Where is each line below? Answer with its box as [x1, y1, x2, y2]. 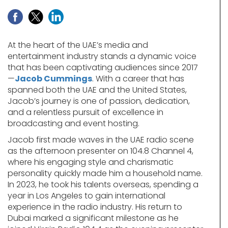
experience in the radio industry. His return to [8, 201, 182, 213]
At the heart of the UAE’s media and [8, 39, 148, 51]
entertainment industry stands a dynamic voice [8, 50, 196, 62]
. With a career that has [92, 72, 184, 84]
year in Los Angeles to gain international [8, 189, 165, 202]
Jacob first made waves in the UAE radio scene [8, 133, 194, 146]
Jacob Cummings [15, 72, 92, 84]
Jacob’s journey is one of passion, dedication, [8, 95, 190, 107]
